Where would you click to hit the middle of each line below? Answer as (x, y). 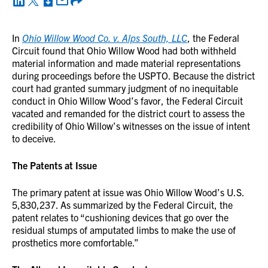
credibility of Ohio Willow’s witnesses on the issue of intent (131, 126)
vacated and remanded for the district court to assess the (128, 113)
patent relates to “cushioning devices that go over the (120, 217)
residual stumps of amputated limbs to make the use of (124, 230)
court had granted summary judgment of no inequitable (125, 88)
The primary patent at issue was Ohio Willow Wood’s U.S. (128, 192)
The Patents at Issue (54, 165)
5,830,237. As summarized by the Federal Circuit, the (122, 205)
